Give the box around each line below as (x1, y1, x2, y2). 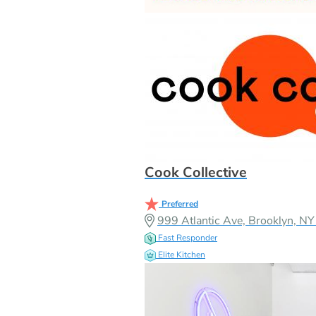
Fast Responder (158, 231, 217, 243)
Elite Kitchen (158, 248, 205, 260)
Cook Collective (145, 162, 247, 182)
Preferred (162, 197, 198, 209)
